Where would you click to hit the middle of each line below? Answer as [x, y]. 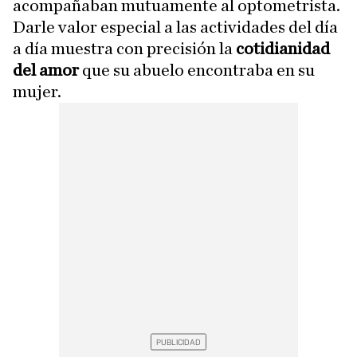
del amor [47, 70]
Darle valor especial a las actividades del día [175, 27]
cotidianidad [281, 48]
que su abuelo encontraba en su [198, 70]
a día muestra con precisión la [123, 48]
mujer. [37, 91]
